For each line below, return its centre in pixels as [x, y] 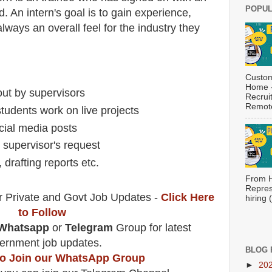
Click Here [187, 198]
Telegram [89, 228]
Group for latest [153, 228]
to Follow [42, 213]
